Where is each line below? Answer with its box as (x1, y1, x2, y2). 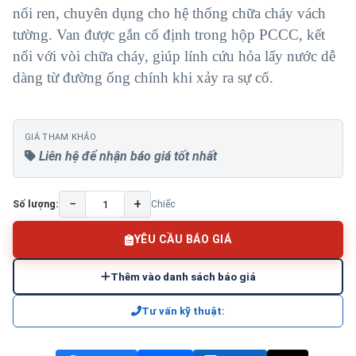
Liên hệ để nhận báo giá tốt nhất (36, 149, 217, 164)
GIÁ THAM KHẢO (25, 132, 96, 142)
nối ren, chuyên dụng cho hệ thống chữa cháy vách (13, 5, 326, 21)
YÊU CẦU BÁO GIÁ (133, 233, 231, 246)
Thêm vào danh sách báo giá (110, 270, 256, 283)
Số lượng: (13, 198, 59, 210)
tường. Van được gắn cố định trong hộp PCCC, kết (13, 26, 325, 43)
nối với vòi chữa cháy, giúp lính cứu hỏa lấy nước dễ (13, 48, 335, 64)
